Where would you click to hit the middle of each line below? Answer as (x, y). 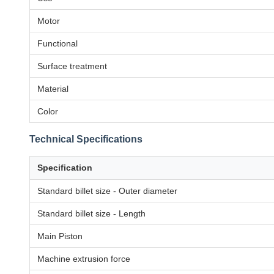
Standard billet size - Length (91, 213)
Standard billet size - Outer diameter (107, 191)
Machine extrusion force (84, 259)
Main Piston (60, 236)
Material (53, 89)
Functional (57, 43)
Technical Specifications (86, 139)
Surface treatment (72, 66)
